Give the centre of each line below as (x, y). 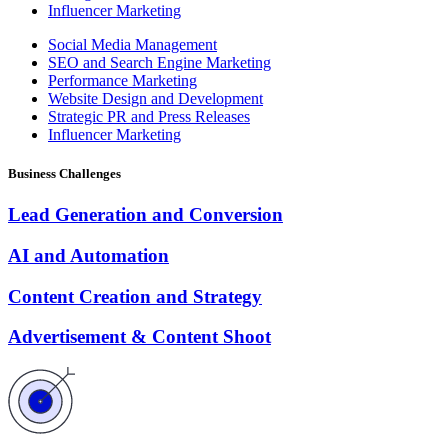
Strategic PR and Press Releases (149, 116)
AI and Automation (88, 256)
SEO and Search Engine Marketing (159, 62)
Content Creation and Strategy (135, 296)
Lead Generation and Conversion (145, 215)
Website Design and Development (155, 98)
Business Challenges (64, 174)
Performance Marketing (122, 80)
